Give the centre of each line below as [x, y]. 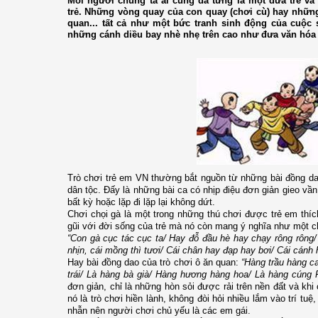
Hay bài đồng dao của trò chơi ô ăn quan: [154, 262]
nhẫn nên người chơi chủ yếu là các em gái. [159, 310]
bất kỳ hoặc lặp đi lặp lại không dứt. [141, 202]
